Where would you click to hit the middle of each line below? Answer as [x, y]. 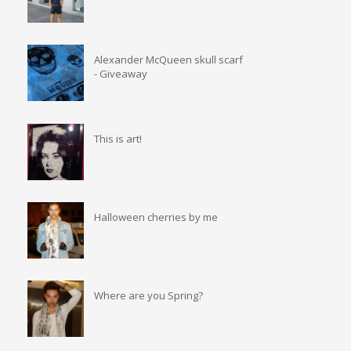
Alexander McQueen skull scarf [168, 60]
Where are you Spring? [148, 295]
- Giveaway [121, 74]
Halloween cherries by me [156, 217]
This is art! [118, 138]
